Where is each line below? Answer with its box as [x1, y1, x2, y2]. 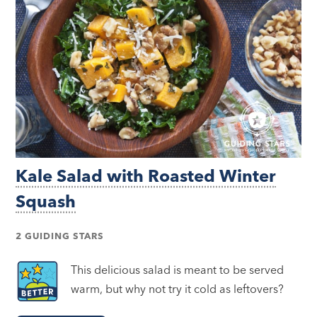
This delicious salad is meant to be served [71, 262, 284, 277]
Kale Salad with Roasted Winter [16, 165, 277, 186]
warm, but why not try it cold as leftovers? [71, 281, 284, 296]
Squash [16, 190, 76, 212]
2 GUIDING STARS [16, 229, 105, 241]
